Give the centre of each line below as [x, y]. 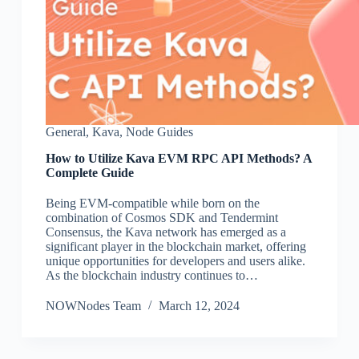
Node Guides [159, 132]
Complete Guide [89, 173]
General [65, 132]
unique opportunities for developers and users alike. [175, 261]
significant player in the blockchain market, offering [175, 247]
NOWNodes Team [93, 306]
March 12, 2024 [199, 306]
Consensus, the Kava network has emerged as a [165, 232]
